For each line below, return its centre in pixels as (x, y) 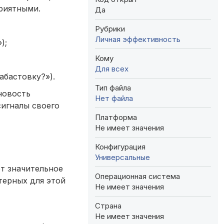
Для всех (112, 68)
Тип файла (113, 87)
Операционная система (137, 176)
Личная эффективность (138, 39)
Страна (108, 205)
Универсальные (122, 157)
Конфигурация (120, 146)
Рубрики (110, 28)
